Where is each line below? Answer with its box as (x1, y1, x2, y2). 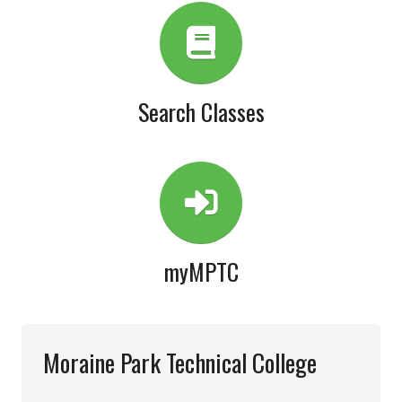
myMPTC (163, 254, 239, 290)
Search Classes (137, 94, 265, 130)
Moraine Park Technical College (43, 345, 317, 381)
